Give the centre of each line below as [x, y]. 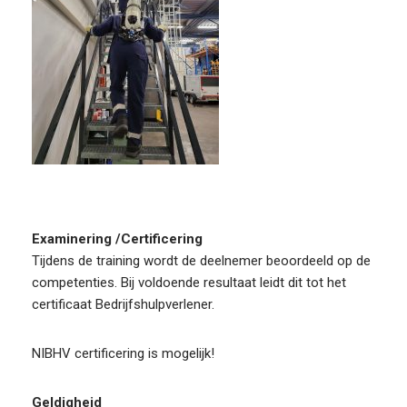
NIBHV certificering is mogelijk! [123, 353]
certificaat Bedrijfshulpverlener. [123, 304]
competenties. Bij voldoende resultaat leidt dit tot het [189, 282]
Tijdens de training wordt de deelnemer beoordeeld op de [201, 260]
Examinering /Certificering [117, 238]
